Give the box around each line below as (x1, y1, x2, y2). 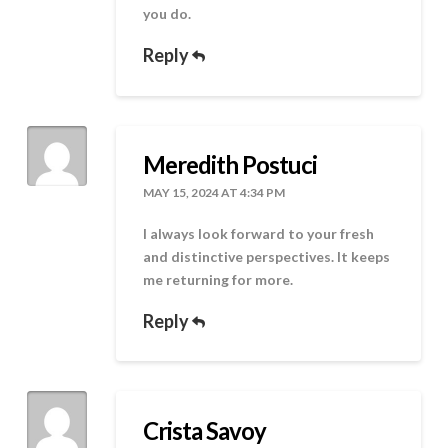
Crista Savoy (143, 416, 267, 446)
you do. (143, 4, 192, 22)
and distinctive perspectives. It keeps (143, 247, 391, 265)
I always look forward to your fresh (143, 224, 375, 242)
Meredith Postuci (143, 150, 318, 180)
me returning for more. (143, 270, 294, 288)
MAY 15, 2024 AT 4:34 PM (143, 185, 286, 201)
